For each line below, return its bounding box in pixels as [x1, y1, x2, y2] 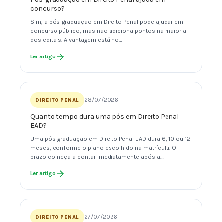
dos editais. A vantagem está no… [30, 36, 122, 44]
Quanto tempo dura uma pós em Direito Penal [30, 112, 179, 121]
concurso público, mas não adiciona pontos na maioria [30, 27, 186, 35]
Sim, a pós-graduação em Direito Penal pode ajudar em [30, 18, 183, 26]
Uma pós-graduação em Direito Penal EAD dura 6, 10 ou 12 [30, 135, 191, 143]
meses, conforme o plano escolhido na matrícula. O [30, 144, 176, 152]
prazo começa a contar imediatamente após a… [30, 153, 164, 161]
